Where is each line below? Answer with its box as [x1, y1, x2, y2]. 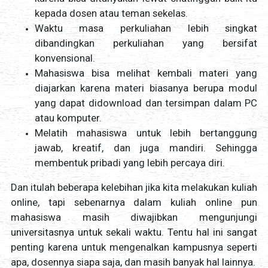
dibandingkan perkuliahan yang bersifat [34, 37, 258, 50]
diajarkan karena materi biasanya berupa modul [34, 82, 258, 95]
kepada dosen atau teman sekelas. [34, 7, 188, 20]
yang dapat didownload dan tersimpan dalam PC [34, 97, 258, 109]
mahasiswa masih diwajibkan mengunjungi [10, 211, 258, 224]
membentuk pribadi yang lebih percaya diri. [34, 157, 225, 169]
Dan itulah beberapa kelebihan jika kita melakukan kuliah [10, 181, 258, 194]
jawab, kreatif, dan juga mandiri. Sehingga [34, 142, 258, 154]
